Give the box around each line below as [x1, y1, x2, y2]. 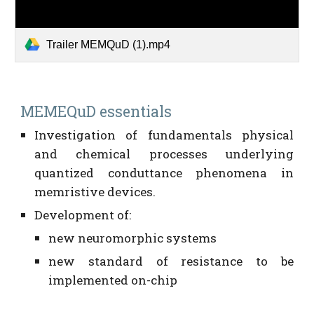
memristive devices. [34, 183, 159, 200]
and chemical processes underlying [34, 145, 294, 162]
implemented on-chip [48, 271, 178, 288]
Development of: [34, 206, 135, 223]
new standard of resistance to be [48, 252, 294, 269]
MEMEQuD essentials [20, 101, 172, 121]
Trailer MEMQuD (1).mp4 [46, 38, 171, 50]
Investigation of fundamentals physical [34, 126, 294, 143]
